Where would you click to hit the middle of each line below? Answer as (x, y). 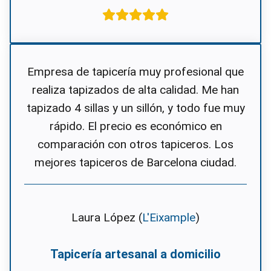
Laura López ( (107, 218)
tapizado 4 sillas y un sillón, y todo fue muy (135, 108)
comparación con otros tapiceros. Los (135, 145)
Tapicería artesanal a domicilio (135, 254)
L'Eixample (169, 218)
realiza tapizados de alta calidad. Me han (135, 90)
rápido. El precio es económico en (135, 126)
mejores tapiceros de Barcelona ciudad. (135, 163)
